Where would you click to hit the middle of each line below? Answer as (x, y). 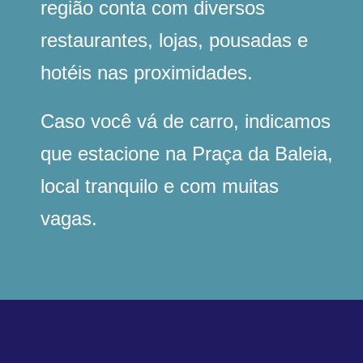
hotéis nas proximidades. (147, 73)
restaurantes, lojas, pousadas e (174, 41)
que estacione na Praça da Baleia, (187, 154)
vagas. (69, 219)
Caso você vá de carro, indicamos (186, 122)
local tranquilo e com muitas (160, 186)
